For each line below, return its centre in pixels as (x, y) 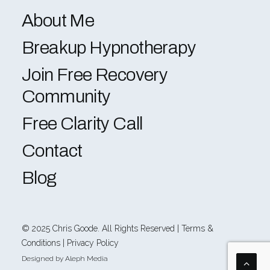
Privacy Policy (93, 243)
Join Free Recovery (95, 75)
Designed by (43, 259)
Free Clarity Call (82, 124)
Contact (52, 151)
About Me (58, 20)
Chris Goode (75, 228)
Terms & (197, 228)
